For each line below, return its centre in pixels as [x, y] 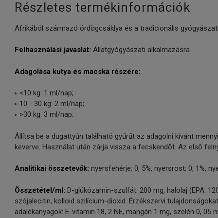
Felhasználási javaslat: [54, 50]
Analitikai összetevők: [52, 169]
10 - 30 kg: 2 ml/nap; [52, 104]
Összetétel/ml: [40, 190]
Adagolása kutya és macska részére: [78, 71]
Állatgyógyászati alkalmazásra [141, 50]
